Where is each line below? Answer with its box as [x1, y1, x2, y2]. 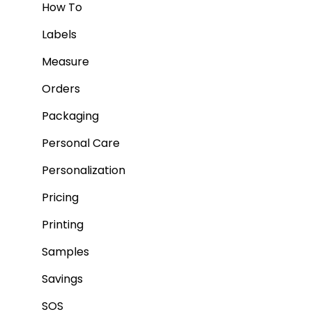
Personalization [42, 162, 125, 178]
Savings [42, 271, 83, 287]
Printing [42, 217, 84, 233]
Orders [42, 81, 80, 97]
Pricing [42, 189, 79, 205]
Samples [42, 244, 89, 260]
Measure [42, 54, 89, 70]
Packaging [42, 108, 99, 124]
